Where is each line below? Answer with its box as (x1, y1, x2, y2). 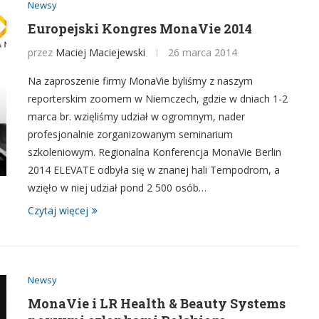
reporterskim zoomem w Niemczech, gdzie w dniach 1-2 (28, 92, 288, 105)
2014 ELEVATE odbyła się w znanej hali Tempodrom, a (28, 163, 280, 177)
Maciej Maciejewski (56, 46, 145, 59)
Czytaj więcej (28, 204, 88, 217)
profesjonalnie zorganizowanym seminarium (28, 127, 233, 141)
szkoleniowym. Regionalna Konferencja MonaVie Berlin (28, 145, 281, 159)
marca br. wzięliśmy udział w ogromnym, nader (28, 110, 245, 123)
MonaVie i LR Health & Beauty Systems (28, 295, 286, 312)
